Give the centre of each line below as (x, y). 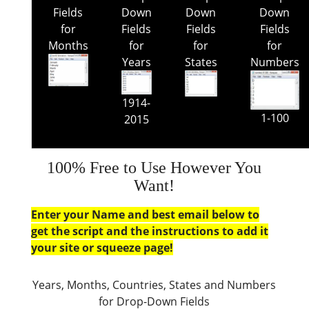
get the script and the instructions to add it (149, 231)
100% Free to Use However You (154, 168)
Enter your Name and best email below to (145, 215)
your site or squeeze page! (102, 248)
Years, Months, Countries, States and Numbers (154, 285)
